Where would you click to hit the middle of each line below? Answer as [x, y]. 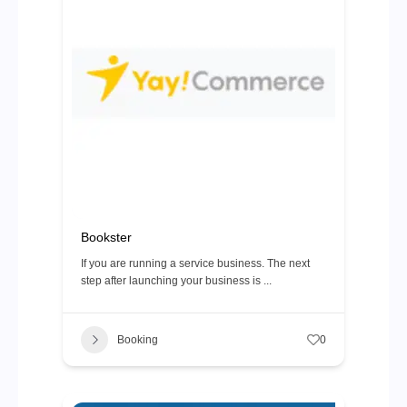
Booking [138, 340]
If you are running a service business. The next [196, 264]
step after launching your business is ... [177, 281]
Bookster [107, 238]
